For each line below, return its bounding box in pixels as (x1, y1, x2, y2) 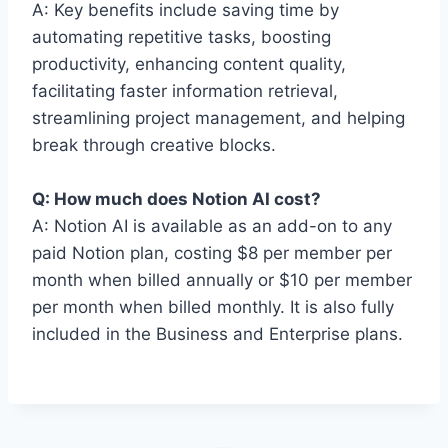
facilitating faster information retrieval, (32, 81, 338, 101)
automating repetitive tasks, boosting (32, 27, 331, 47)
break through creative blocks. (32, 135, 276, 155)
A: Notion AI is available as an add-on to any (32, 216, 392, 236)
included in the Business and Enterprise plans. (32, 324, 403, 344)
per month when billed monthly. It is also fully (32, 297, 394, 317)
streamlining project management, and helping (32, 108, 405, 128)
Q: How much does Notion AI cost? (32, 189, 321, 209)
